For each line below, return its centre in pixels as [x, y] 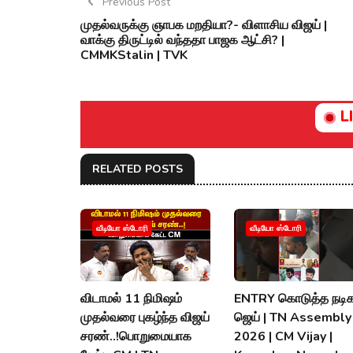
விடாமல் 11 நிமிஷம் [131, 299]
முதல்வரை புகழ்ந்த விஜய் [145, 318]
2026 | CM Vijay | [283, 337]
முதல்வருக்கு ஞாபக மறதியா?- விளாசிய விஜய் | [204, 25]
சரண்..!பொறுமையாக [136, 337]
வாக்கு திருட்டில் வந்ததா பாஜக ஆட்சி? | [182, 40]
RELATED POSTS [137, 169]
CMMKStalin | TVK [134, 55]
